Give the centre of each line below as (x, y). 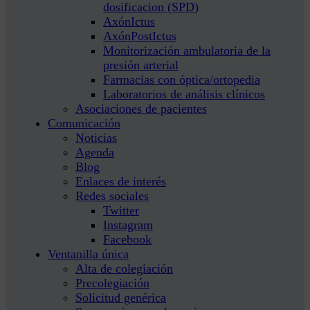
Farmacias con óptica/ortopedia (182, 80)
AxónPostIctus (140, 36)
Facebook (127, 239)
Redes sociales (112, 196)
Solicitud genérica (121, 298)
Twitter (121, 210)
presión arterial (141, 65)
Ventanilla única (88, 254)
